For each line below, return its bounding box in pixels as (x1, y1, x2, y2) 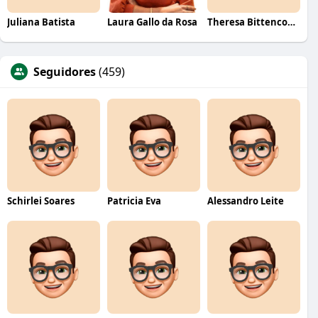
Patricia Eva (106, 194, 161, 207)
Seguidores (33, 63, 96, 79)
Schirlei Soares (7, 194, 75, 207)
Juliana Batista (7, 15, 75, 28)
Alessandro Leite (207, 194, 284, 207)
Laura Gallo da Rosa (106, 15, 197, 28)
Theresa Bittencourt (287, 15, 295, 28)
